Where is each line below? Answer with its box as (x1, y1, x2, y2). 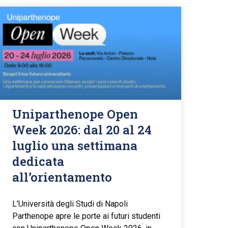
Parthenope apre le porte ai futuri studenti (12, 211, 161, 221)
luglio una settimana (12, 137, 138, 154)
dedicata (12, 153, 65, 170)
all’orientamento (12, 169, 112, 186)
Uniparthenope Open (12, 106, 138, 123)
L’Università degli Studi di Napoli (12, 199, 128, 209)
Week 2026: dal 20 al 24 (12, 122, 152, 138)
